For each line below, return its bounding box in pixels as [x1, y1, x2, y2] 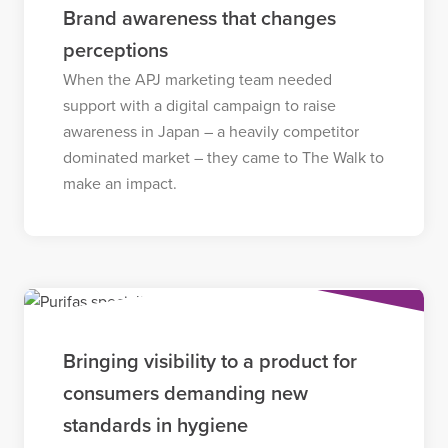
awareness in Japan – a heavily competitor [62, 121, 359, 142]
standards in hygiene [62, 413, 248, 438]
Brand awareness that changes [62, 6, 336, 31]
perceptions [62, 38, 168, 63]
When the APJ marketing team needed [62, 69, 332, 90]
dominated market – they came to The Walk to [62, 147, 384, 168]
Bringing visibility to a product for [62, 349, 357, 374]
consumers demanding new [62, 381, 308, 406]
